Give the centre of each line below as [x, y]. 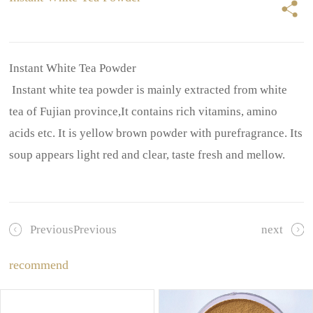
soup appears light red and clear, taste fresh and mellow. [147, 155]
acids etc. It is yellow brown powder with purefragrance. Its [156, 133]
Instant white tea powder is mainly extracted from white [148, 90]
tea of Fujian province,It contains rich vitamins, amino [144, 112]
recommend [39, 265]
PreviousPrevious [73, 229]
